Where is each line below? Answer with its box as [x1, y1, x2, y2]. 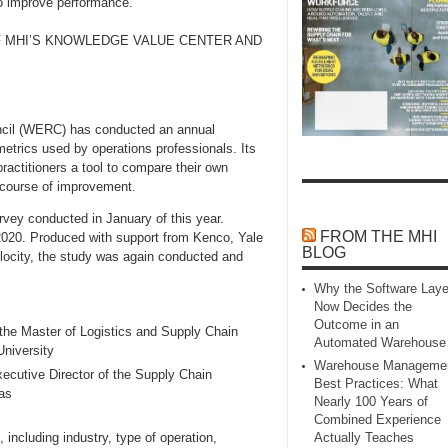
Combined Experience [314, 412, 441, 428]
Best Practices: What [314, 376, 438, 392]
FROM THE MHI [320, 228, 437, 246]
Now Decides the [314, 299, 412, 315]
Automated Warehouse [314, 335, 446, 351]
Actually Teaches [314, 430, 414, 446]
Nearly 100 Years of [314, 394, 428, 410]
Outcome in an [314, 317, 399, 333]
